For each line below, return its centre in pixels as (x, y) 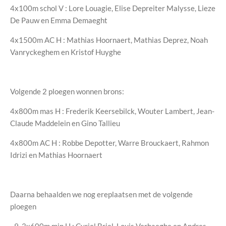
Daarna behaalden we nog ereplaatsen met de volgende (101, 194)
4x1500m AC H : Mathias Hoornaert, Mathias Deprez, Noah (109, 40)
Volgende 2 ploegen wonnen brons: (67, 92)
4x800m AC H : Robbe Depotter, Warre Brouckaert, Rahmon (109, 143)
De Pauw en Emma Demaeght (59, 20)
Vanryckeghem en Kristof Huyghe (66, 52)
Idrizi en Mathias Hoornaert (56, 155)
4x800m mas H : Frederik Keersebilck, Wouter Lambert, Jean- (112, 111)
